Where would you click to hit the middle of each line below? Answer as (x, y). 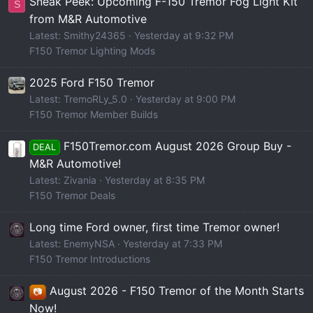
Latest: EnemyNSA (72, 244)
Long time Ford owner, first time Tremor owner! (154, 227)
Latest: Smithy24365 (78, 35)
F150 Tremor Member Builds (94, 115)
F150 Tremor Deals (72, 196)
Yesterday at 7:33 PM (173, 244)
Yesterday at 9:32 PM (184, 35)
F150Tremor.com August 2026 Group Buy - (177, 146)
